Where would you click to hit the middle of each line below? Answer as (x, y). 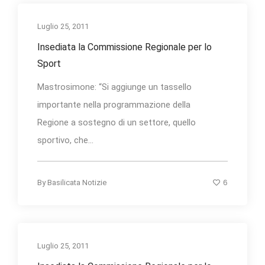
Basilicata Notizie (77, 182)
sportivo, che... (65, 140)
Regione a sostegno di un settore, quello (117, 122)
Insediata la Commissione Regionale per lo (125, 47)
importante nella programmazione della (114, 104)
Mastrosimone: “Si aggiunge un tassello (114, 87)
